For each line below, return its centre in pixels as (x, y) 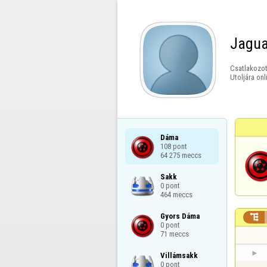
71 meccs (174, 234)
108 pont (173, 146)
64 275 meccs (181, 155)
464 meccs (176, 194)
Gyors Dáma (180, 216)
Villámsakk (179, 256)
